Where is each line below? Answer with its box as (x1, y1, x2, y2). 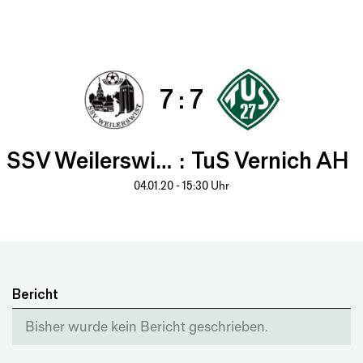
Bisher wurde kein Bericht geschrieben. (25, 318, 268, 335)
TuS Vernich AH (190, 147, 349, 174)
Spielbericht (137, 16, 226, 36)
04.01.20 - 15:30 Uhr (134, 179, 229, 193)
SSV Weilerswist (156, 147, 172, 174)
